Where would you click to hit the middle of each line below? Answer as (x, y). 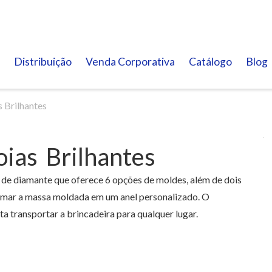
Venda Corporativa (130, 62)
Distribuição (43, 62)
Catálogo (210, 62)
